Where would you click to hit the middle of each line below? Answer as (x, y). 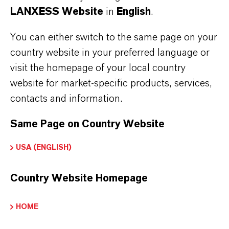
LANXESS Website (57, 12)
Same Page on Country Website (87, 124)
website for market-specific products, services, (111, 83)
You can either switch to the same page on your (114, 37)
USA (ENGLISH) (44, 147)
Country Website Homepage (79, 178)
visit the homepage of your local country (98, 68)
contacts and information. (66, 98)
